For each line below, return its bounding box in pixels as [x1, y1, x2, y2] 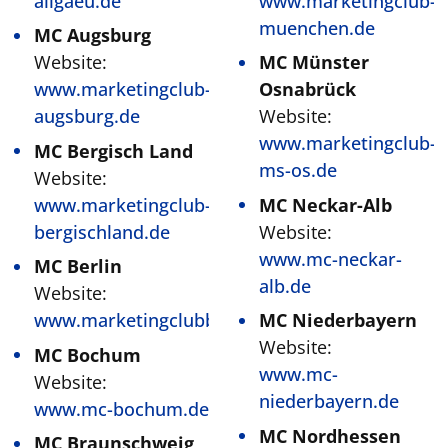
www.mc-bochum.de [34, 396, 209, 421]
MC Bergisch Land [34, 138, 193, 163]
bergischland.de [34, 219, 170, 244]
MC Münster [259, 50, 369, 74]
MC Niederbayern [259, 308, 417, 332]
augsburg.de [34, 104, 140, 128]
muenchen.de [259, 15, 375, 40]
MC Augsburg [34, 23, 151, 47]
